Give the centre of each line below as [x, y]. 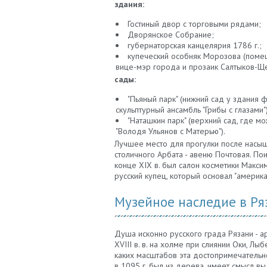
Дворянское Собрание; [171, 35]
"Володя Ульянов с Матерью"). [170, 131]
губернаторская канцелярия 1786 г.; [195, 46]
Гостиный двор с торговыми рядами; [194, 24]
